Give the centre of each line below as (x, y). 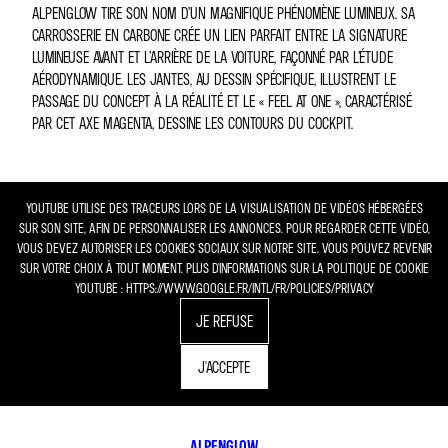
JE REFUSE (224, 321)
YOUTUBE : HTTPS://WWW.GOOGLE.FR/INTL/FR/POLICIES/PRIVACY (224, 287)
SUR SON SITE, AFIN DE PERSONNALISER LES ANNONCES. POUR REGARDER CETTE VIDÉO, (224, 227)
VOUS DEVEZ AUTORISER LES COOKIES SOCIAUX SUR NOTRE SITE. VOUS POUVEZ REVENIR (224, 247)
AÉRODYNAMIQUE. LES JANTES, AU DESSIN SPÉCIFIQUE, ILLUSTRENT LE (214, 79)
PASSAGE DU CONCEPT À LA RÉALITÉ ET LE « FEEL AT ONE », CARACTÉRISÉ (222, 101)
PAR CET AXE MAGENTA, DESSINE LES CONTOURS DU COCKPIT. (192, 123)
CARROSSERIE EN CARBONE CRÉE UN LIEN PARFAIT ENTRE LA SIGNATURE (219, 35)
